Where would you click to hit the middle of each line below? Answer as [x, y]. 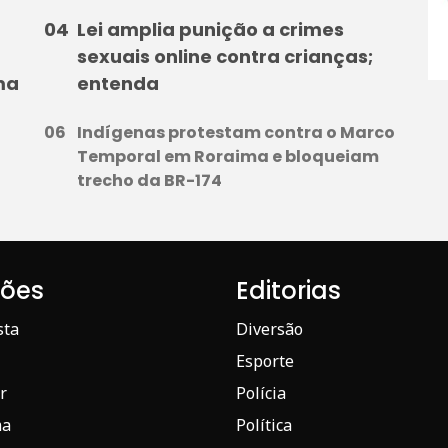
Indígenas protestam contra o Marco [235, 132]
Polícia [261, 392]
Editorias [288, 290]
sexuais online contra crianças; [224, 56]
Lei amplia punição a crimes [210, 29]
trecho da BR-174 [149, 180]
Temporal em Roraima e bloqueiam [227, 156]
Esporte [265, 360]
